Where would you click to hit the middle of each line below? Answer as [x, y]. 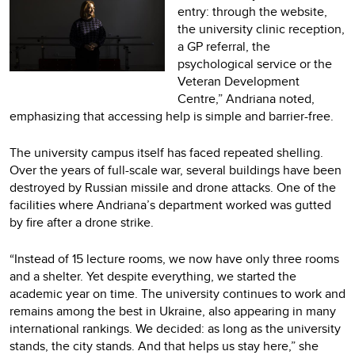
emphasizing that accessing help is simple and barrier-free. [172, 116]
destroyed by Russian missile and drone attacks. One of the [173, 187]
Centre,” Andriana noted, [246, 98]
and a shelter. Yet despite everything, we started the [153, 276]
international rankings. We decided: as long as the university [175, 328]
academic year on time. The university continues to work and [177, 293]
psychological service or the [255, 63]
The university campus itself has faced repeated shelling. [166, 152]
